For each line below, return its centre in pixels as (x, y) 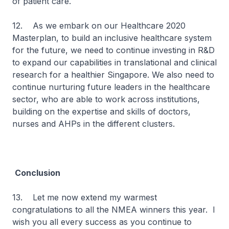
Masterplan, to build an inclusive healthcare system (112, 38)
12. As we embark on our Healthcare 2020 (99, 26)
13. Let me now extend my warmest (85, 197)
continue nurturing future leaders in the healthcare (111, 87)
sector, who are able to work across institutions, (106, 99)
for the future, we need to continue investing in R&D (113, 50)
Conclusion (38, 173)
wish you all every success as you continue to (102, 222)
